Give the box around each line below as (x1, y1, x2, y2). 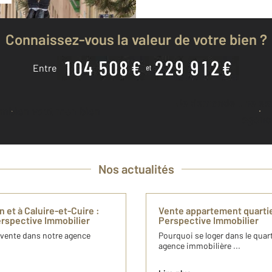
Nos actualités (98, 161, 174, 177)
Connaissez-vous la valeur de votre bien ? (5, 30, 267, 49)
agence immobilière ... (158, 240, 240, 251)
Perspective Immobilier (158, 214, 259, 226)
